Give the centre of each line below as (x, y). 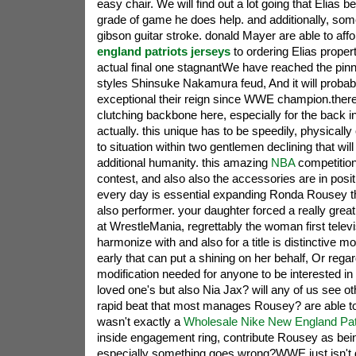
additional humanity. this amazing (184, 163)
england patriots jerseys (163, 51)
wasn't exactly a (140, 321)
